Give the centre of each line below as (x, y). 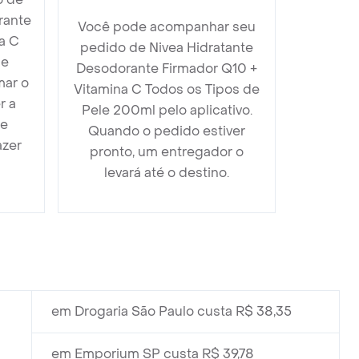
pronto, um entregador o (167, 152)
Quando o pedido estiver (167, 131)
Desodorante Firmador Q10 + (167, 69)
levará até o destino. (167, 173)
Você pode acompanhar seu (167, 27)
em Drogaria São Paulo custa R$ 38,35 (171, 311)
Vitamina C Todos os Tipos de (167, 89)
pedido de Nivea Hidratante (167, 48)
